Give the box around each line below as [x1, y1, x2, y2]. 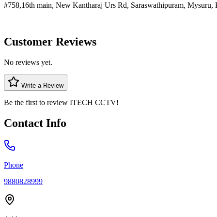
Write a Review [19, 82, 63, 90]
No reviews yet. [4, 58, 52, 67]
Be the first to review [4, 98, 70, 107]
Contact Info [4, 117, 66, 130]
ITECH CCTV [70, 98, 116, 107]
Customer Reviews [4, 35, 96, 48]
